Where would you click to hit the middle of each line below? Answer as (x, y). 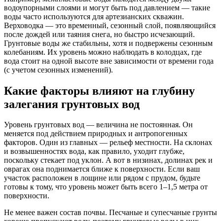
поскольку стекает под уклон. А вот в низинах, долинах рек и (108, 160)
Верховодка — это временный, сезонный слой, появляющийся (110, 25)
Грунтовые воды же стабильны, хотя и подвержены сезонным (108, 43)
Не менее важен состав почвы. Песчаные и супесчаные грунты (110, 213)
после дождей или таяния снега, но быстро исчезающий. (99, 34)
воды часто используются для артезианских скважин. (94, 16)
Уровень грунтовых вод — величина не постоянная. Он (98, 125)
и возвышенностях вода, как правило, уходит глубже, (94, 151)
